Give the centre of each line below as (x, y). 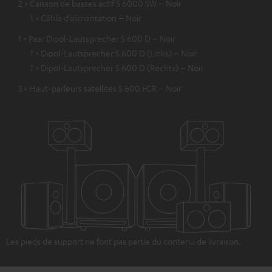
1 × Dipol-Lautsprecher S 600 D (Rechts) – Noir (117, 67)
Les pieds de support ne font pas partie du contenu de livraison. (124, 241)
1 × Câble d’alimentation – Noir (86, 17)
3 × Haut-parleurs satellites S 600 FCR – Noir (100, 88)
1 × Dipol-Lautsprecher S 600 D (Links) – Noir (114, 53)
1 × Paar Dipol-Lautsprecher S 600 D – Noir (97, 38)
